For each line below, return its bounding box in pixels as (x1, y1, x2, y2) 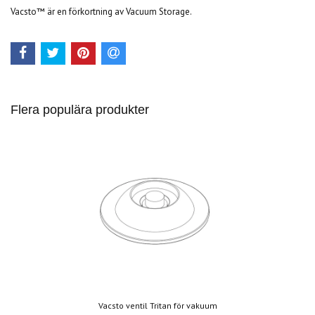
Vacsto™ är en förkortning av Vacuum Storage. (11, 5, 192, 18)
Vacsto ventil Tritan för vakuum (98, 300, 217, 311)
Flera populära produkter (11, 103, 149, 117)
